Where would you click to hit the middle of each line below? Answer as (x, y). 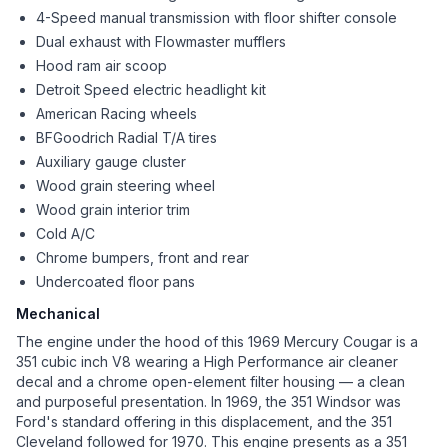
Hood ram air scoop (101, 66)
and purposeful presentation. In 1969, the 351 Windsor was (208, 402)
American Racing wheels (116, 114)
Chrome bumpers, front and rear (142, 258)
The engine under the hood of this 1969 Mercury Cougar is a (217, 342)
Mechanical (58, 314)
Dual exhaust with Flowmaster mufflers (161, 42)
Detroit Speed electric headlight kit (151, 90)
